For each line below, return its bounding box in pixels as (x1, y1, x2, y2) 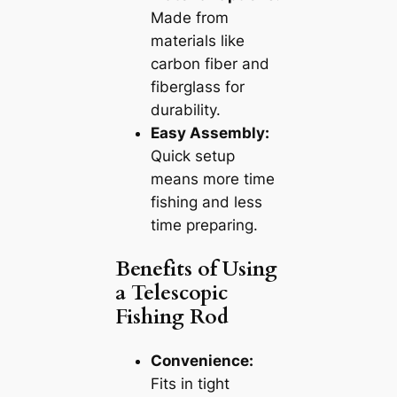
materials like (150, 32, 245, 51)
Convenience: (150, 352, 253, 370)
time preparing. (150, 216, 258, 235)
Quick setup (150, 147, 235, 166)
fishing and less (150, 193, 262, 212)
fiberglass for (150, 78, 245, 97)
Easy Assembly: (150, 124, 269, 143)
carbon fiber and (150, 55, 269, 74)
